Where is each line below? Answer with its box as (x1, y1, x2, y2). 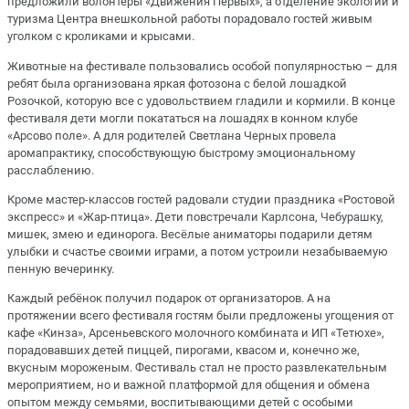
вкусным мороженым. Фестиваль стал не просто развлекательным (7, 361, 387, 375)
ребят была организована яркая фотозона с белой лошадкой (7, 76, 347, 90)
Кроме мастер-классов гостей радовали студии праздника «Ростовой (7, 192, 395, 206)
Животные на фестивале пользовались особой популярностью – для (7, 58, 397, 73)
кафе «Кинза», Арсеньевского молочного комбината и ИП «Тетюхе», (7, 326, 384, 341)
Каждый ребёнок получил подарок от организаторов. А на (7, 291, 330, 306)
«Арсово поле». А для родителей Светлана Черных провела (7, 128, 336, 142)
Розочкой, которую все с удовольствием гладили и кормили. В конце (7, 93, 395, 108)
